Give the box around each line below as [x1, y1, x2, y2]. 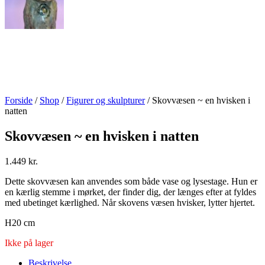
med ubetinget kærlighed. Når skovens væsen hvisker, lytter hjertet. [5, 197, 255, 208]
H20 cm [5, 217, 35, 228]
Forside [5, 95, 33, 105]
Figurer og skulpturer [66, 95, 145, 105]
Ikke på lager [5, 237, 53, 248]
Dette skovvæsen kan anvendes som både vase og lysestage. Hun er [5, 176, 257, 186]
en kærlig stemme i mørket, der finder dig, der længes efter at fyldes [5, 186, 256, 197]
